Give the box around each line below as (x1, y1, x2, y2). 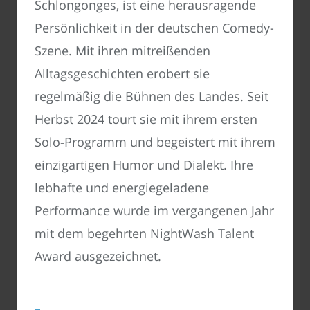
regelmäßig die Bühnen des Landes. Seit (35, 88, 268, 105)
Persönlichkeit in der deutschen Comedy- (35, 19, 274, 37)
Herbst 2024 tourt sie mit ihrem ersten (35, 111, 257, 128)
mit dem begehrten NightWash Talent (35, 225, 254, 242)
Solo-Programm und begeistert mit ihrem (35, 134, 275, 151)
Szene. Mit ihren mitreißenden (35, 42, 210, 60)
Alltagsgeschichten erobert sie (35, 65, 210, 82)
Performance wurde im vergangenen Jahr (35, 202, 274, 219)
